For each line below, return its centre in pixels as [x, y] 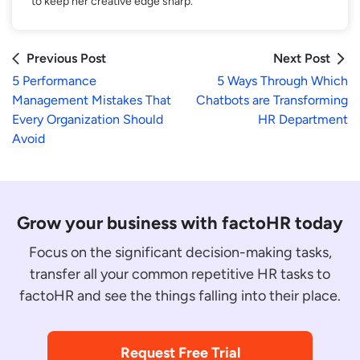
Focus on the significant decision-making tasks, [180, 252]
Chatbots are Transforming [272, 100]
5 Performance [54, 80]
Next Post [302, 58]
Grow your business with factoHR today [180, 223]
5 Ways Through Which [282, 80]
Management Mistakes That [92, 100]
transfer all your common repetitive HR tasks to [180, 274]
